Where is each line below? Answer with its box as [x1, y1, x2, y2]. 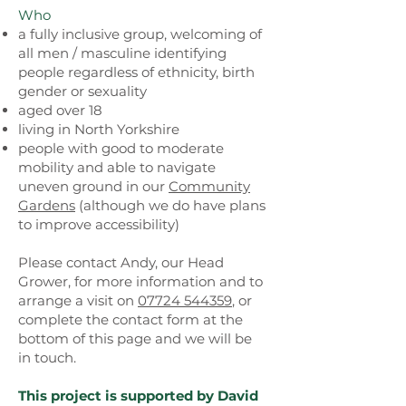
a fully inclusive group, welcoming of [18, 25, 262, 43]
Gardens [18, 197, 75, 214]
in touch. [18, 349, 76, 366]
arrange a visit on [18, 292, 138, 309]
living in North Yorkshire [18, 121, 179, 138]
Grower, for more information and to [18, 273, 263, 290]
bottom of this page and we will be [18, 330, 252, 347]
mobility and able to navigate [18, 159, 216, 176]
